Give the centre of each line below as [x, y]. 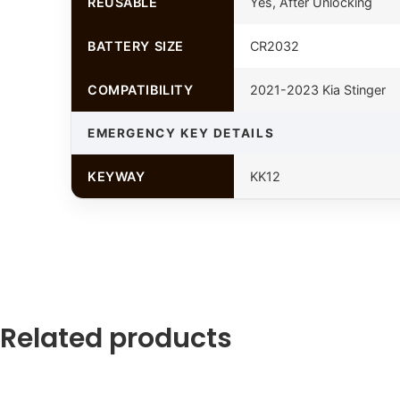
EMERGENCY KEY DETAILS [181, 133]
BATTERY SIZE [135, 46]
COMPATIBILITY [140, 89]
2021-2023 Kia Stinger [317, 89]
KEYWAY [116, 176]
